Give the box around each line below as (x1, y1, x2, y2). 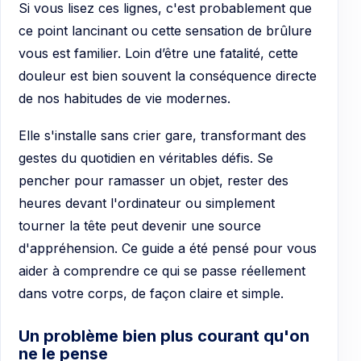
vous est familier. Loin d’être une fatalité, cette (19, 44, 298, 61)
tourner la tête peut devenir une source (19, 217, 261, 234)
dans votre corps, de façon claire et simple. (19, 284, 284, 301)
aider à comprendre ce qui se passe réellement (19, 262, 305, 279)
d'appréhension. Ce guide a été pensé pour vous (19, 239, 317, 256)
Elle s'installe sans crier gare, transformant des (19, 127, 306, 143)
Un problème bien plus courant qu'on (19, 326, 309, 346)
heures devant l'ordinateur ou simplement (19, 194, 275, 211)
